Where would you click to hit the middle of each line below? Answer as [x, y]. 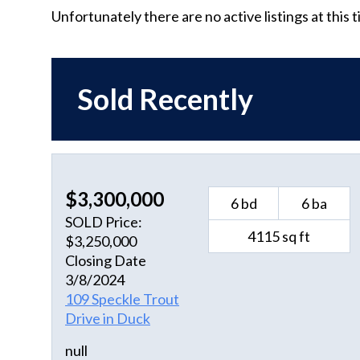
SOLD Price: [104, 222]
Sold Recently [165, 99]
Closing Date [106, 261]
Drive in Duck [108, 319]
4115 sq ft [279, 237]
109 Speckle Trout [122, 299]
